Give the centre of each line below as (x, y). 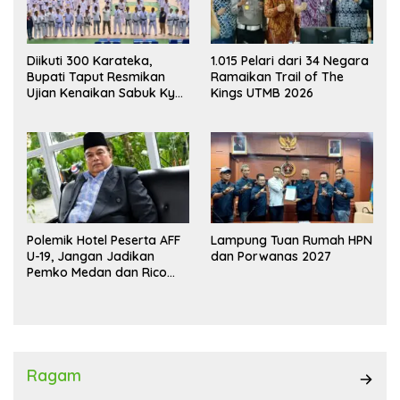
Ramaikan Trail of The (277, 77)
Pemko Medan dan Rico (97, 273)
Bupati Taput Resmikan (96, 77)
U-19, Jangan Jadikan (91, 257)
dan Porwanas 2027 (271, 257)
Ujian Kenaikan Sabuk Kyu (104, 93)
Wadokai (54, 109)
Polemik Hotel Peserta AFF (104, 241)
